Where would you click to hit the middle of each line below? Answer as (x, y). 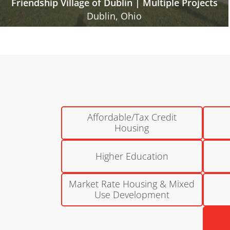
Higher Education (132, 156)
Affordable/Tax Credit (132, 117)
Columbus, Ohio (114, 17)
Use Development (132, 195)
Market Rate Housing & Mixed (132, 184)
